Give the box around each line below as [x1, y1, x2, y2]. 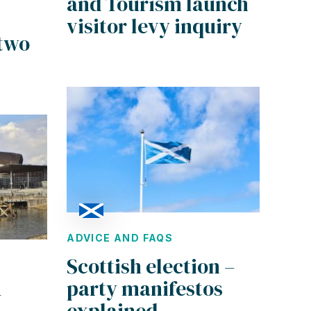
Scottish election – [67, 252, 236, 280]
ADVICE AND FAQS [67, 231, 174, 244]
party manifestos [67, 274, 224, 303]
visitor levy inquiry [67, 12, 243, 40]
